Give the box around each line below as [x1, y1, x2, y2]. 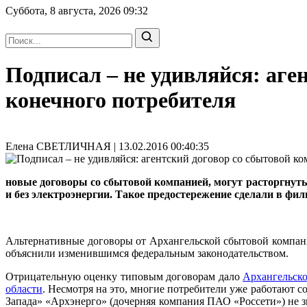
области [5, 282, 42, 295]
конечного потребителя [5, 88, 236, 113]
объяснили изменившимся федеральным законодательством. [5, 247, 288, 259]
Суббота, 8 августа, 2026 [5, 5, 123, 16]
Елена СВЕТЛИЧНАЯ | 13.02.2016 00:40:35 [5, 140, 209, 152]
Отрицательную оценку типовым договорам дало [5, 270, 243, 282]
